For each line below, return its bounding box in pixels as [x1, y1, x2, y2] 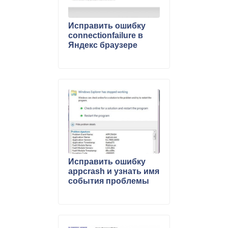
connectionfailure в [68, 31, 143, 40]
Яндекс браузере [68, 41, 137, 50]
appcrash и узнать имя [68, 166, 159, 176]
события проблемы [68, 176, 149, 185]
